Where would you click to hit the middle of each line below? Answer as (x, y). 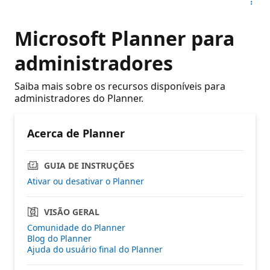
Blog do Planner (59, 238)
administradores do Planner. (79, 98)
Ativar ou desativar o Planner (86, 181)
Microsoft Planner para (124, 38)
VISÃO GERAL (72, 212)
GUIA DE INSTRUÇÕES (89, 165)
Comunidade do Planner (76, 227)
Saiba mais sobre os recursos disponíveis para (120, 86)
